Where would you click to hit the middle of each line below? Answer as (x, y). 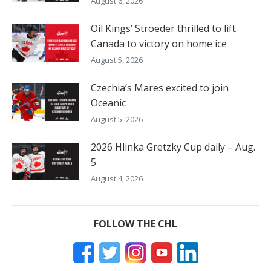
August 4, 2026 (117, 178)
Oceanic (108, 103)
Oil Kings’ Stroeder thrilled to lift (163, 28)
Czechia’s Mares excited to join (160, 87)
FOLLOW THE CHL (135, 224)
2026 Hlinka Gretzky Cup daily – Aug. (173, 147)
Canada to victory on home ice (159, 43)
